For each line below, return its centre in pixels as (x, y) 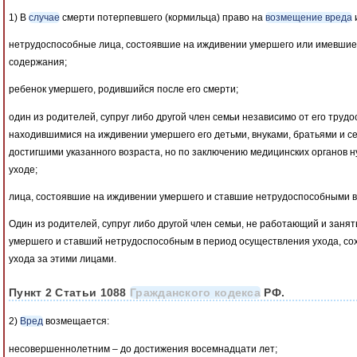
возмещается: (76, 322)
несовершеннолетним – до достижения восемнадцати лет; (143, 349)
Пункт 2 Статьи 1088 (70, 293)
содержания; (38, 63)
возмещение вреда (309, 17)
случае (44, 17)
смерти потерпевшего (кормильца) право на (163, 17)
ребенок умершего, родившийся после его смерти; (124, 90)
